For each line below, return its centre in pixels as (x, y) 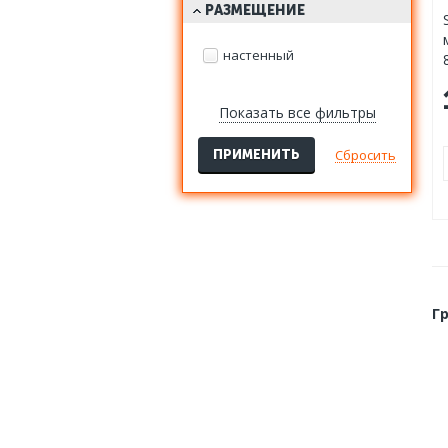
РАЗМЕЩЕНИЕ (255, 11)
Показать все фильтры (297, 113)
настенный (257, 55)
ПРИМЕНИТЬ (256, 155)
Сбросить (365, 155)
